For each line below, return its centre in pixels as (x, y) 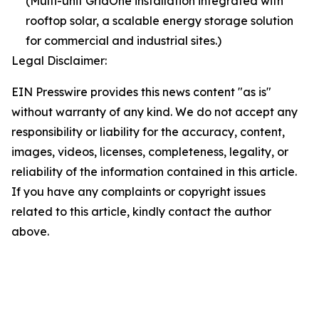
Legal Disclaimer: (59, 60)
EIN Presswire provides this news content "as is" (141, 91)
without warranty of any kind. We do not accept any (155, 111)
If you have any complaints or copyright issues (138, 191)
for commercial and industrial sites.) (124, 40)
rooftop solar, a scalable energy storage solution (159, 20)
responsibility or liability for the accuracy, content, (148, 131)
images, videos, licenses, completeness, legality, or (150, 151)
